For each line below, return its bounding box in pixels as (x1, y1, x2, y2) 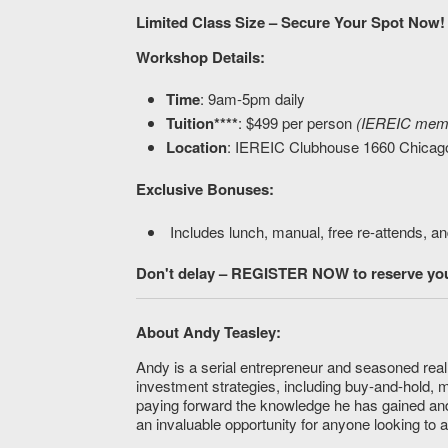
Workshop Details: (136, 45, 266, 68)
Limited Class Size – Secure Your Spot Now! (136, 10, 446, 33)
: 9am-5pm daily (200, 88, 306, 110)
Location (166, 135, 228, 158)
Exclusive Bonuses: (136, 178, 275, 201)
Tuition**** (166, 112, 239, 135)
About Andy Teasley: (136, 320, 282, 343)
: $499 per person (238, 112, 357, 134)
